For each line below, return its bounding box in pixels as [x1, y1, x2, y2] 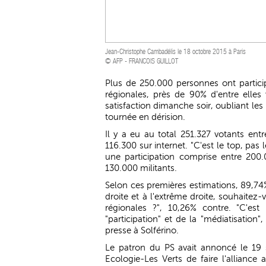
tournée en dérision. [105, 112, 185, 122]
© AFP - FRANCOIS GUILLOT [105, 57, 178, 65]
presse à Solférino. [105, 226, 179, 235]
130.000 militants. [105, 163, 177, 173]
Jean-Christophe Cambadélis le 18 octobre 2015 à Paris [105, 47, 246, 56]
